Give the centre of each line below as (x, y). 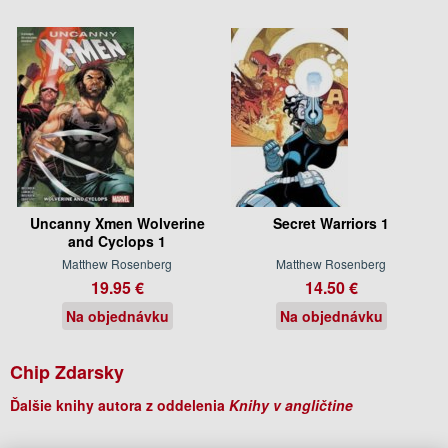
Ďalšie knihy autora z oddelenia (119, 404)
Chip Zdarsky (67, 371)
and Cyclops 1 (117, 240)
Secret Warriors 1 (331, 222)
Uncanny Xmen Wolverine (117, 222)
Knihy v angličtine (291, 404)
